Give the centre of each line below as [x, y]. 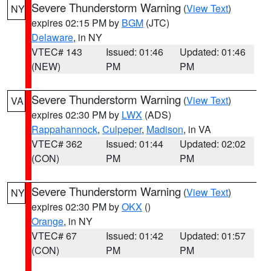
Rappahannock [64, 129]
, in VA [197, 129]
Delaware [52, 37]
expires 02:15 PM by [77, 23]
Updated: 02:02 [213, 144]
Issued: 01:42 [134, 236]
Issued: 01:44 [134, 144]
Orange [47, 221]
